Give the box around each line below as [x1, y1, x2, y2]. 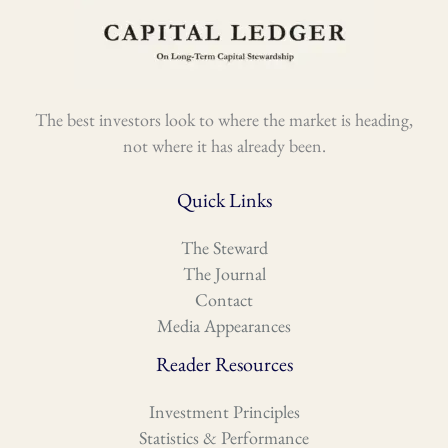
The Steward [180, 236, 268, 260]
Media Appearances [157, 314, 291, 338]
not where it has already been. [122, 134, 326, 158]
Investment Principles [148, 400, 300, 424]
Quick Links [176, 187, 272, 214]
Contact [195, 288, 253, 312]
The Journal [182, 262, 266, 286]
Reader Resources [155, 351, 293, 378]
